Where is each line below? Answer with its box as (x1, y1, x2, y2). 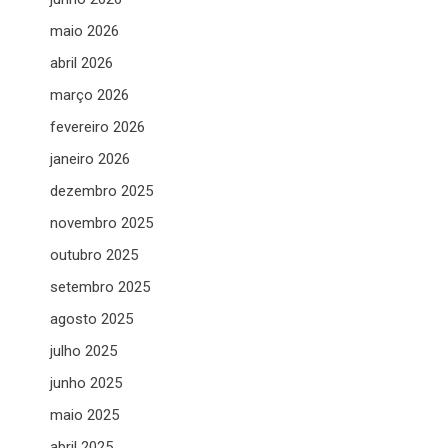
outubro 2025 (50, 246, 138, 264)
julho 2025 (50, 342, 117, 360)
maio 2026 (50, 22, 119, 40)
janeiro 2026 (50, 150, 130, 168)
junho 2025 (50, 374, 122, 392)
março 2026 (50, 86, 129, 104)
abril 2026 (50, 54, 113, 72)
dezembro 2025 (50, 182, 153, 200)
